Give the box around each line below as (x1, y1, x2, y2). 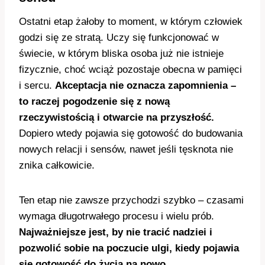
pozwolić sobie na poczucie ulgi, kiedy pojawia (19, 243, 239, 254)
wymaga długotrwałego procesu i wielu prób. (19, 211, 214, 222)
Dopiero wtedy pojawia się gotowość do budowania (19, 128, 243, 140)
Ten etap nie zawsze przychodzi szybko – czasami (19, 195, 244, 206)
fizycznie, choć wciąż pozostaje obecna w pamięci (19, 64, 242, 76)
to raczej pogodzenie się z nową (19, 96, 170, 108)
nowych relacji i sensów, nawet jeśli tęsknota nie (19, 144, 233, 156)
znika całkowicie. (19, 160, 95, 172)
